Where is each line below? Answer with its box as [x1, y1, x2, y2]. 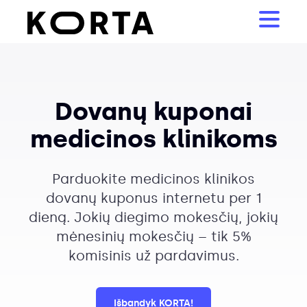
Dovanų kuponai [55, 97, 252, 126]
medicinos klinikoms [29, 124, 278, 153]
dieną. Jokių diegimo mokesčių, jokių [29, 209, 278, 225]
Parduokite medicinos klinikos [52, 171, 255, 187]
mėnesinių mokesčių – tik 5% [56, 228, 251, 245]
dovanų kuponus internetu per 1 [45, 190, 262, 206]
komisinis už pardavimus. [68, 247, 239, 264]
